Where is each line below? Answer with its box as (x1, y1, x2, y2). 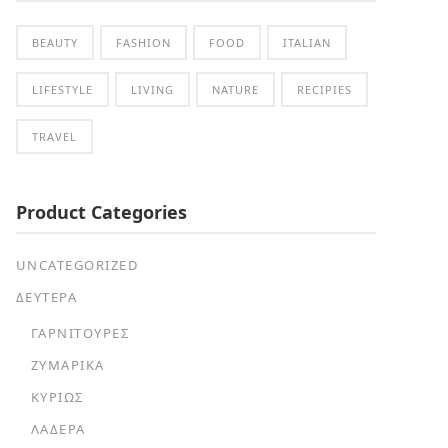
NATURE (211, 81, 259, 97)
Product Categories (15, 199, 187, 224)
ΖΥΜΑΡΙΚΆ (30, 355, 105, 374)
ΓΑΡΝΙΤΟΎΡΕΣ (30, 323, 130, 342)
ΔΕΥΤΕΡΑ (15, 287, 78, 306)
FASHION (115, 34, 171, 50)
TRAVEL (31, 128, 77, 144)
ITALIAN (282, 34, 331, 50)
